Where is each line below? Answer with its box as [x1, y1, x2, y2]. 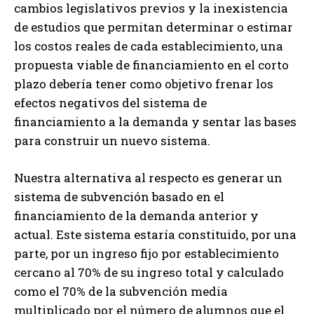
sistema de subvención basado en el [14, 189, 224, 205]
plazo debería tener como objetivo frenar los [14, 76, 273, 93]
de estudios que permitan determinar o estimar [14, 19, 293, 36]
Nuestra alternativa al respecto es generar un [14, 170, 282, 186]
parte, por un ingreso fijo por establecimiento [14, 245, 279, 262]
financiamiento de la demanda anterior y [14, 207, 259, 224]
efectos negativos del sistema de [14, 95, 207, 111]
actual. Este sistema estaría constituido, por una [14, 226, 296, 243]
